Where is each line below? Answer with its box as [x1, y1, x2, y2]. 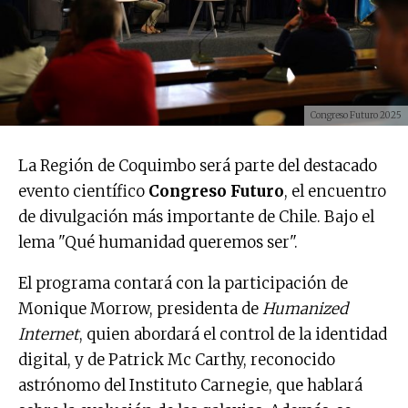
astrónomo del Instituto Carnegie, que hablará [18, 374, 362, 395]
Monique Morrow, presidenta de [18, 298, 262, 319]
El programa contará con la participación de [18, 272, 348, 293]
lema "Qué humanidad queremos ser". [18, 231, 298, 252]
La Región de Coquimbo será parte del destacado [18, 155, 377, 176]
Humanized [262, 298, 348, 319]
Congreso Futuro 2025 [311, 108, 402, 121]
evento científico [18, 180, 148, 201]
